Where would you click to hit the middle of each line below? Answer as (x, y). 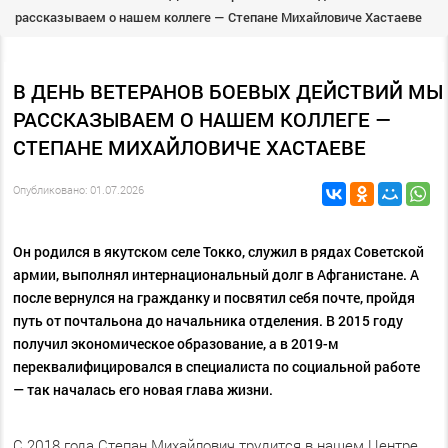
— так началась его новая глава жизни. (142, 389)
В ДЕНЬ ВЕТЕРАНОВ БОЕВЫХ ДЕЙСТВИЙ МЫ (227, 90)
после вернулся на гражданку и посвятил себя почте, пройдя (213, 297)
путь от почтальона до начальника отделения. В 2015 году (207, 320)
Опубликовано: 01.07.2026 (78, 189)
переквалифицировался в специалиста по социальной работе (216, 366)
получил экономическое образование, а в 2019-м (175, 343)
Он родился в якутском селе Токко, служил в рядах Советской (218, 251)
